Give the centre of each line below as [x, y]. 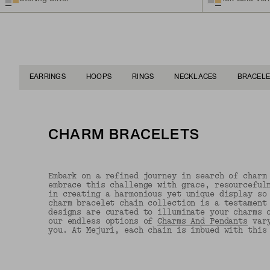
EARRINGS [48, 77]
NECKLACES [196, 77]
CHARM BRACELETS [124, 135]
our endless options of [103, 221]
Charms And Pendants [202, 221]
